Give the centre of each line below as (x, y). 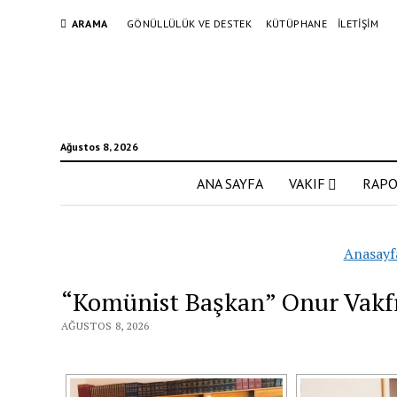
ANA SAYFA (230, 183)
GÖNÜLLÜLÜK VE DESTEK (189, 23)
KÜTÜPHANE (296, 23)
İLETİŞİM (358, 23)
